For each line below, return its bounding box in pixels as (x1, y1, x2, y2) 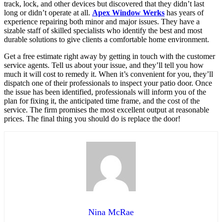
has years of (165, 8, 204, 17)
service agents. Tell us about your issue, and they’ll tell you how (4, 60, 204, 69)
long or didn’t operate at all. (4, 8, 92, 17)
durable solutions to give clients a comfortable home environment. (4, 35, 209, 44)
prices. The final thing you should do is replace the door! (4, 114, 180, 123)
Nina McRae (88, 207, 134, 217)
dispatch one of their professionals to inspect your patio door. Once (4, 78, 212, 87)
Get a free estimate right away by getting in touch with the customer (4, 52, 215, 60)
